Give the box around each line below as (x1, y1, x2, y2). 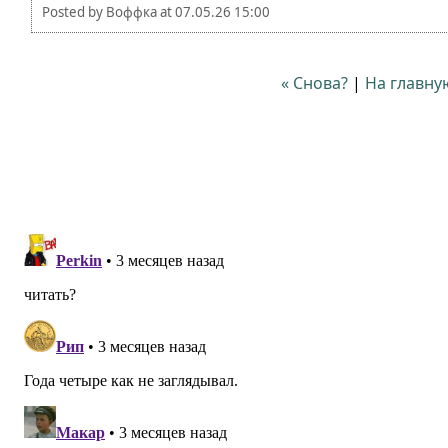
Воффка (106, 3, 157, 21)
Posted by (42, 3, 106, 21)
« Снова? (280, 72, 348, 94)
